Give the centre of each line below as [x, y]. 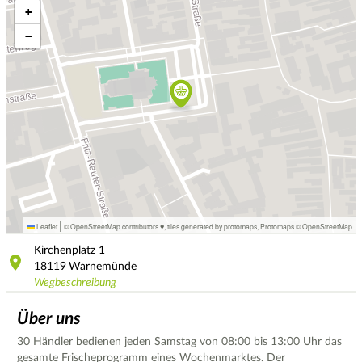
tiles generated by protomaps [212, 227]
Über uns [49, 318]
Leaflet [46, 227]
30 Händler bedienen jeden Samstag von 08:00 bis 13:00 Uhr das [179, 341]
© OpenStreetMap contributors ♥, [115, 227]
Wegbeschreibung [75, 282]
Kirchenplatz [66, 250]
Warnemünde [103, 266]
